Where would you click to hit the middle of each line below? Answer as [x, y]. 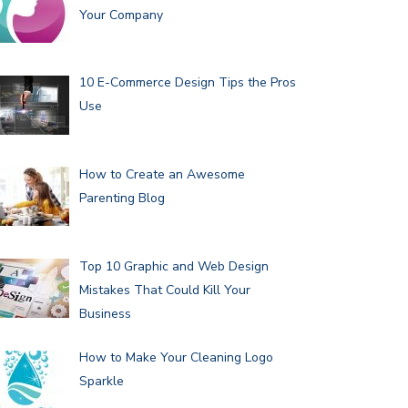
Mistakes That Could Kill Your [164, 290]
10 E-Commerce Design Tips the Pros [187, 83]
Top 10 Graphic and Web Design [173, 266]
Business [105, 313]
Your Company [121, 15]
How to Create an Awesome [162, 175]
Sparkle [101, 382]
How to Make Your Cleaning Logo [176, 358]
